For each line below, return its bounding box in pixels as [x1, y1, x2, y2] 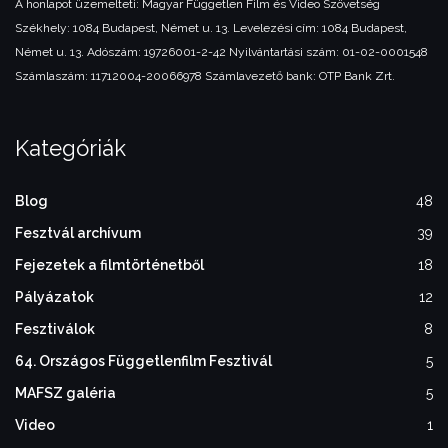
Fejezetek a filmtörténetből [15, 257, 204, 274]
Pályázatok [15, 289, 94, 306]
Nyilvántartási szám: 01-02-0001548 [226, 45, 428, 60]
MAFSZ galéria [15, 385, 116, 402]
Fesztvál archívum [15, 225, 141, 242]
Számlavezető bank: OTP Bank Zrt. [202, 69, 395, 84]
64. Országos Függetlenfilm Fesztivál [15, 353, 272, 370]
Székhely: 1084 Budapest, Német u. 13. [15, 21, 230, 36]
